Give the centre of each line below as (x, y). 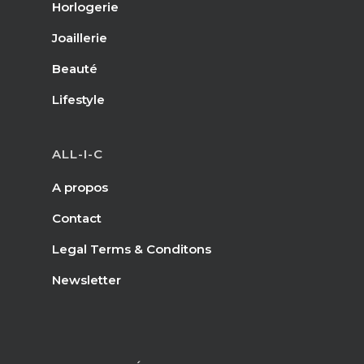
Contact (77, 218)
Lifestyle (78, 100)
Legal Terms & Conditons (132, 249)
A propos (80, 187)
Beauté (75, 69)
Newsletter (87, 280)
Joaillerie (80, 38)
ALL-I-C (78, 154)
